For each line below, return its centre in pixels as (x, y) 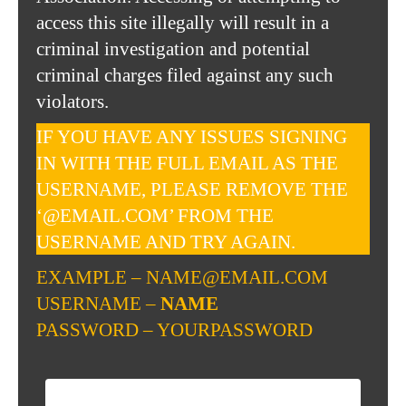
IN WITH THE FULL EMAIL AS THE (187, 163)
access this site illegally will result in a (183, 22)
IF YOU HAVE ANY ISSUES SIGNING (192, 136)
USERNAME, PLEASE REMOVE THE (192, 189)
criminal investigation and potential (173, 48)
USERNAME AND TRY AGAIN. (166, 242)
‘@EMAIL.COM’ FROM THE (155, 215)
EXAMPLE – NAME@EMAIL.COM (182, 277)
